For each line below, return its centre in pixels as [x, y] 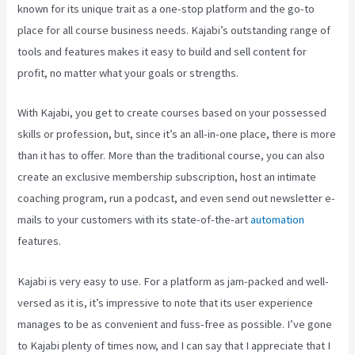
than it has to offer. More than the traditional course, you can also [172, 156]
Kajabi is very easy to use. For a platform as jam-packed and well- [174, 281]
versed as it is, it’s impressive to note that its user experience [166, 302]
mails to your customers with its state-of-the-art [134, 220]
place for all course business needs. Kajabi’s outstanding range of [174, 30]
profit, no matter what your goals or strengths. [128, 73]
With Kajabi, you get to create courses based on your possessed [172, 113]
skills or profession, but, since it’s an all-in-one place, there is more [177, 134]
